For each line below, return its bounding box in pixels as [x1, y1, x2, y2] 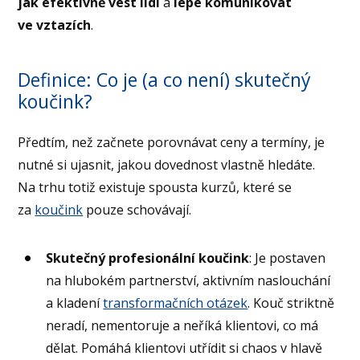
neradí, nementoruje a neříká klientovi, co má [46, 317, 319, 335]
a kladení [46, 294, 104, 313]
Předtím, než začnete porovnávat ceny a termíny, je [18, 133, 325, 152]
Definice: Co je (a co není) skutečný [18, 67, 312, 93]
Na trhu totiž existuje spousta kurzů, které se [18, 178, 292, 197]
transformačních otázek [103, 294, 248, 313]
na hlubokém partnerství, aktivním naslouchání [46, 272, 331, 290]
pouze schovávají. [83, 201, 192, 219]
